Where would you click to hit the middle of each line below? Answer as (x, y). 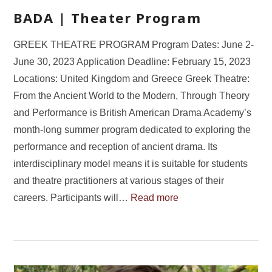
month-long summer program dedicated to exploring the (132, 130)
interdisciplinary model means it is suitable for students (131, 164)
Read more (155, 198)
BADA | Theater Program (107, 17)
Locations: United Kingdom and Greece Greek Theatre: (132, 79)
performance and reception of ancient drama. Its (116, 147)
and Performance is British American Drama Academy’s (133, 113)
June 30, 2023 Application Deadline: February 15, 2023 (132, 62)
